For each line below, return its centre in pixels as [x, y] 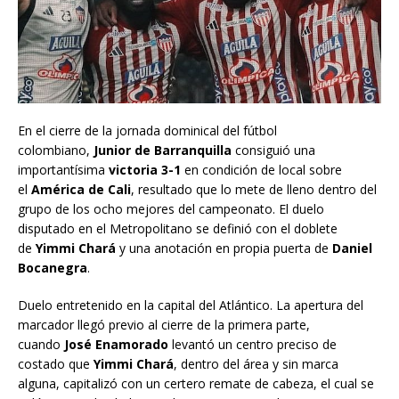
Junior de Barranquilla [163, 151]
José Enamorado [114, 345]
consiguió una [273, 151]
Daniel [352, 248]
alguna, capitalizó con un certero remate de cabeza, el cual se [196, 384]
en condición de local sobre [263, 170]
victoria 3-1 [145, 170]
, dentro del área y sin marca [256, 364]
